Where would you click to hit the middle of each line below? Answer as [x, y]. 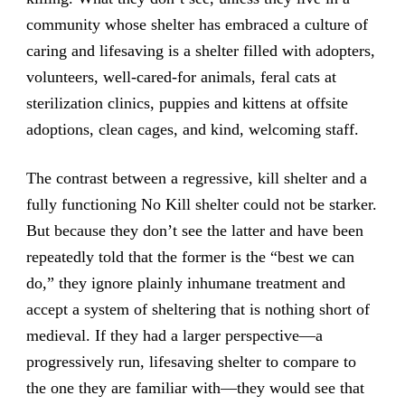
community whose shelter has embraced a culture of [197, 24]
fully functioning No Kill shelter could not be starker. [201, 205]
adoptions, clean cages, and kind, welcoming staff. [192, 129]
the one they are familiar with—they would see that [195, 388]
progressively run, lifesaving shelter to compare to [191, 362]
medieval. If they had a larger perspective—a [174, 336]
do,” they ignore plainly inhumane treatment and [185, 283]
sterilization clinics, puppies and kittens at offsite [187, 103]
